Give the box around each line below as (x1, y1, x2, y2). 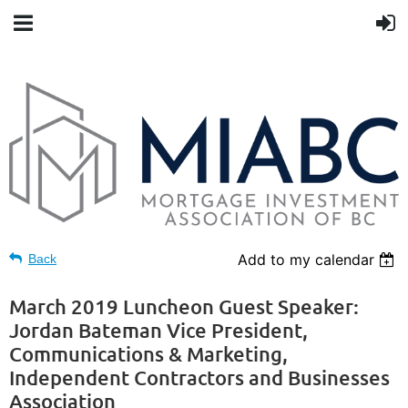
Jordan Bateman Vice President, (9, 317, 308, 342)
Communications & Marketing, (9, 341, 288, 366)
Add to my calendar (238, 250, 375, 269)
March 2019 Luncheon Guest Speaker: (9, 293, 359, 319)
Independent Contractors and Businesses (9, 364, 390, 390)
